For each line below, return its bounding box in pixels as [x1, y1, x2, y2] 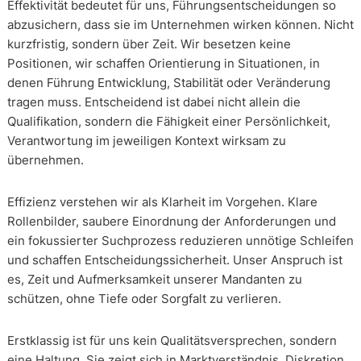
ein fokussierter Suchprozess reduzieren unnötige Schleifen [6, 232, 354, 248]
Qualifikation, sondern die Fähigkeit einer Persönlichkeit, [6, 113, 330, 129]
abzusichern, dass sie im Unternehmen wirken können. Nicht [6, 16, 354, 32]
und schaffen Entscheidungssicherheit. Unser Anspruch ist [6, 251, 342, 268]
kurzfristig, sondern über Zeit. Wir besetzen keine [6, 35, 291, 52]
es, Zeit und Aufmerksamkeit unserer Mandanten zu [6, 271, 302, 287]
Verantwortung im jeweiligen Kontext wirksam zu [6, 132, 286, 148]
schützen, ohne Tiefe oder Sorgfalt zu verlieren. [6, 290, 281, 306]
